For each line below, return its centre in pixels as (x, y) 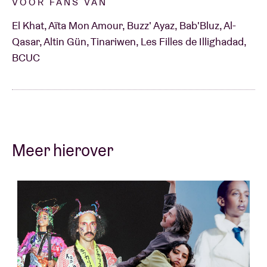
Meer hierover (63, 150)
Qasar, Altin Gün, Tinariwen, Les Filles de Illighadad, (129, 41)
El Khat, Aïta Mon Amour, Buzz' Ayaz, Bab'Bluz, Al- (124, 25)
